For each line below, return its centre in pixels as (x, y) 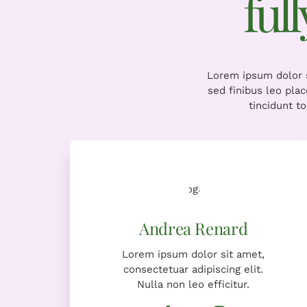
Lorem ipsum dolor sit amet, (194, 254)
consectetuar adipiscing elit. (194, 269)
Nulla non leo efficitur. (194, 284)
